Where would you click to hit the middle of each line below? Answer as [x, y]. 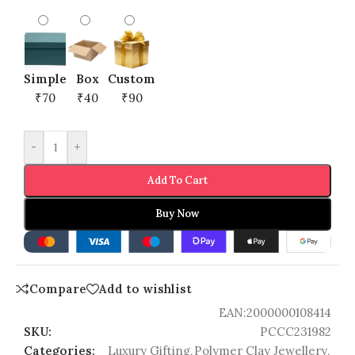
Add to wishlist [145, 289]
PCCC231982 [296, 331]
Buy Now [177, 214]
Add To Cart [177, 181]
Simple [45, 79]
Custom [132, 79]
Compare [58, 289]
